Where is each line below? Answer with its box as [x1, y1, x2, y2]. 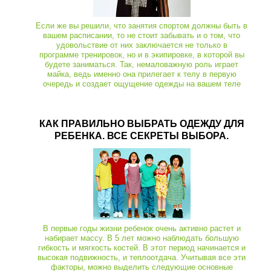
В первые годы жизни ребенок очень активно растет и [42, 223, 241, 233]
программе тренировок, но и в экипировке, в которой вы [39, 50, 244, 59]
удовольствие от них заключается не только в [56, 40, 227, 50]
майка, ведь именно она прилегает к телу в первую [47, 69, 237, 79]
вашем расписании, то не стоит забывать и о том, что [43, 30, 241, 40]
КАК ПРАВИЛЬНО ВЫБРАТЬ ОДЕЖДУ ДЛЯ [39, 118, 244, 129]
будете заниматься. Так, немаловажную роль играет [45, 59, 239, 69]
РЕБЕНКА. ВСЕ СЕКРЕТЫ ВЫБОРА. [54, 130, 229, 141]
